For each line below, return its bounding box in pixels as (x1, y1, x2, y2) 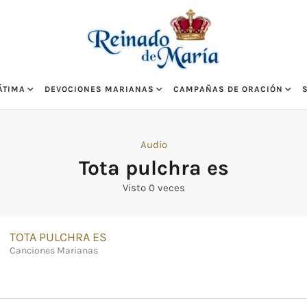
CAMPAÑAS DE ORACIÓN (173, 84, 283, 95)
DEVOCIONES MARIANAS (44, 84, 154, 95)
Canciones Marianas (10, 245, 98, 257)
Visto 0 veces (122, 182, 185, 195)
